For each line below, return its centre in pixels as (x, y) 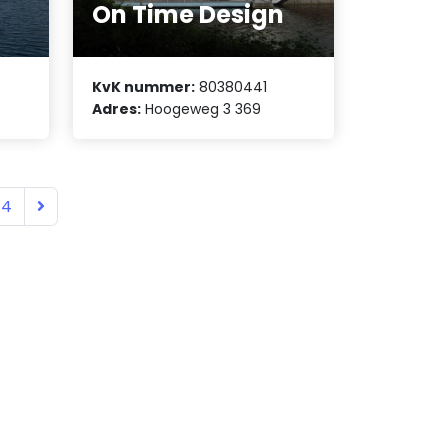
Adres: (117, 109)
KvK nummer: (144, 87)
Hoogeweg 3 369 (201, 109)
